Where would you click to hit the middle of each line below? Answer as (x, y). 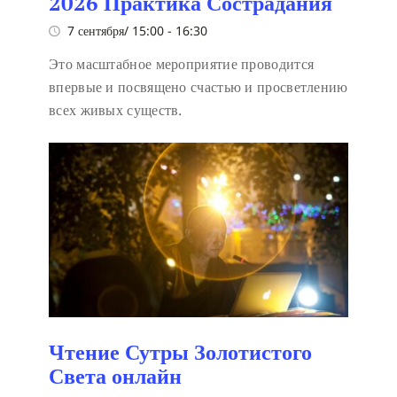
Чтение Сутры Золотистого (180, 351)
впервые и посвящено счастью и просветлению (198, 87)
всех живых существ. (116, 110)
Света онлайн (115, 375)
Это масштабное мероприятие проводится (182, 64)
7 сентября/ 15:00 (116, 31)
